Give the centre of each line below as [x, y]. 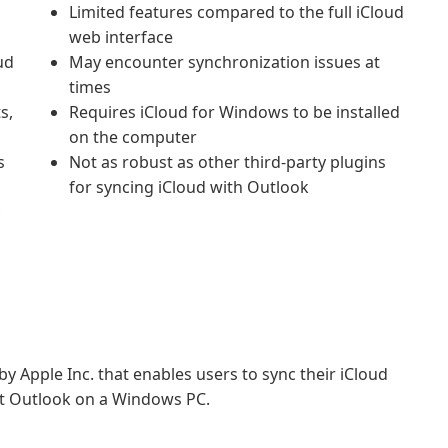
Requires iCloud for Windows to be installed [234, 112]
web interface [121, 37]
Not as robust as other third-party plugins [227, 162]
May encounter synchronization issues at [224, 62]
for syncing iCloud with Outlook [189, 187]
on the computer [133, 137]
